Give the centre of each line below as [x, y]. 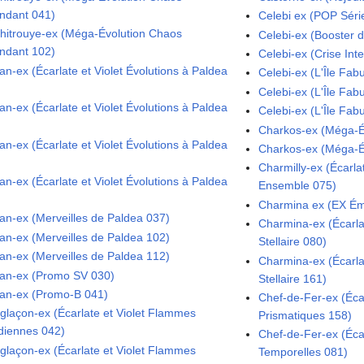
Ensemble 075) [298, 186]
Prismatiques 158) [305, 315]
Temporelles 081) [303, 352]
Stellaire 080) [293, 242]
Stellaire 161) [293, 278]
